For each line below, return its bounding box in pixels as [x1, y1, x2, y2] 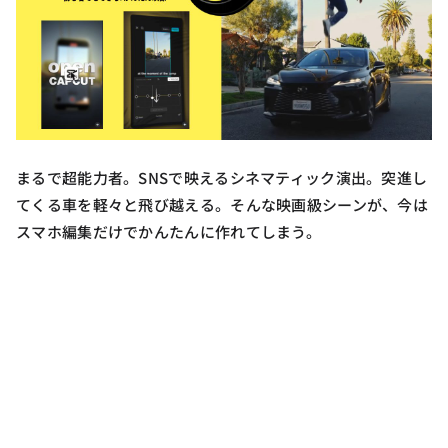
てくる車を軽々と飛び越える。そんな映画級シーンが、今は [16, 194, 429, 215]
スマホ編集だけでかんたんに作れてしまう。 [16, 221, 321, 242]
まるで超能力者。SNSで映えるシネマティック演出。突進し [16, 167, 428, 188]
